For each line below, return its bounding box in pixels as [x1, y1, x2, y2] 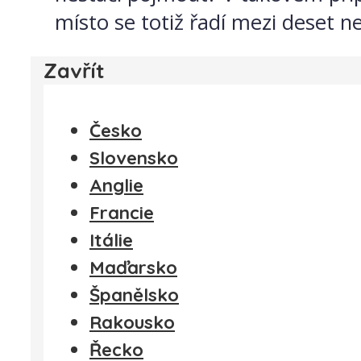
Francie [89, 201, 154, 224]
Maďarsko [89, 255, 177, 279]
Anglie [89, 173, 143, 197]
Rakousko [89, 310, 175, 334]
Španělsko [89, 283, 179, 306]
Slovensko [89, 146, 178, 169]
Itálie [89, 228, 133, 251]
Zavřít [44, 57, 105, 84]
